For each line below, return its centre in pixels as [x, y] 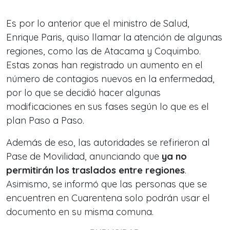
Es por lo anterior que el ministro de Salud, [98, 23]
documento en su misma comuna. [80, 212]
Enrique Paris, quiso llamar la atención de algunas [114, 37]
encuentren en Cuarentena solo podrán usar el [108, 198]
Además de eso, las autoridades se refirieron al [108, 142]
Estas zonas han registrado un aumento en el [104, 65]
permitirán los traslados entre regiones [95, 170]
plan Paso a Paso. [45, 120]
